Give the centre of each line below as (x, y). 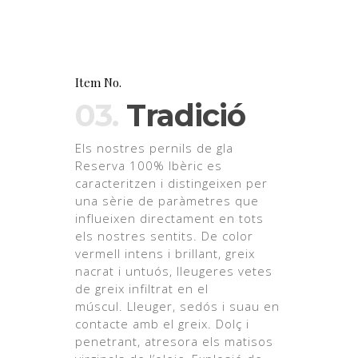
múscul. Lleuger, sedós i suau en (178, 306)
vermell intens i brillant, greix (165, 254)
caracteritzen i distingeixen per (172, 183)
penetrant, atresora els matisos (175, 342)
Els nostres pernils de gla (155, 148)
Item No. (99, 83)
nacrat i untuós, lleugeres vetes (174, 271)
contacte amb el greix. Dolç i (163, 324)
